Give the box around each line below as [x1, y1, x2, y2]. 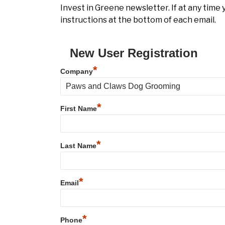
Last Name [60, 142, 96, 150]
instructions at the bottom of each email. [60, 15, 216, 25]
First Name [60, 104, 97, 113]
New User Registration [70, 46, 198, 60]
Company [60, 67, 93, 76]
